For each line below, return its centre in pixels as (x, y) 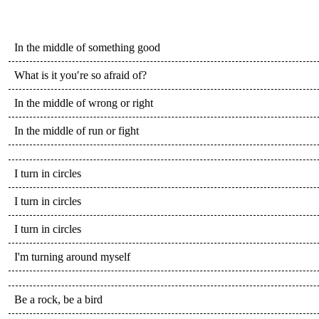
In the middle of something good (87, 47)
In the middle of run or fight (77, 130)
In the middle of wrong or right (84, 103)
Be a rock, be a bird (58, 299)
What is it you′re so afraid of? (80, 75)
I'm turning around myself (72, 256)
